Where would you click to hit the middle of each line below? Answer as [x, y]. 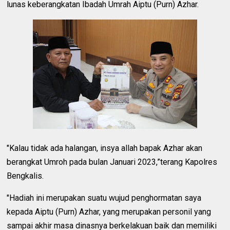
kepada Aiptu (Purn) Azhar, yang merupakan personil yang [109, 212]
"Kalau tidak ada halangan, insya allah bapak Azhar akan [105, 148]
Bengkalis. [25, 176]
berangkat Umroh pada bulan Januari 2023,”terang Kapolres [112, 162]
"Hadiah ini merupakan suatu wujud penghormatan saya [104, 198]
